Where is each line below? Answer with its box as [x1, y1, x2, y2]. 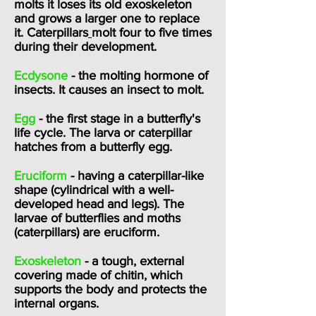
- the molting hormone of [68, 68, 208, 83]
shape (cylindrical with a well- [14, 183, 174, 197]
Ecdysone [14, 68, 68, 83]
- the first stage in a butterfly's [35, 111, 200, 126]
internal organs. [14, 296, 99, 310]
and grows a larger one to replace [14, 11, 200, 25]
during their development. [14, 39, 157, 54]
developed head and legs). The [14, 197, 184, 211]
